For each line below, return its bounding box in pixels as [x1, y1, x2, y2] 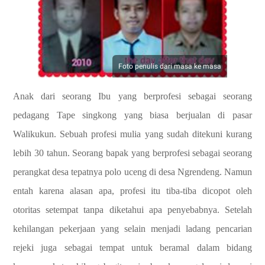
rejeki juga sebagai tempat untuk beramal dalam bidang [13, 243, 252, 253]
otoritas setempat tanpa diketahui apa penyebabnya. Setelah [13, 205, 252, 215]
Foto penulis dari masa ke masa [118, 62, 221, 70]
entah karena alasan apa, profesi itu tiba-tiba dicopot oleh [13, 186, 252, 196]
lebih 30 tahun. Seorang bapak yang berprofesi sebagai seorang [13, 148, 252, 158]
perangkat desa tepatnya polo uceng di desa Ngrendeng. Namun [13, 167, 252, 177]
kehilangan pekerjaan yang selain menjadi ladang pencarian [13, 224, 252, 234]
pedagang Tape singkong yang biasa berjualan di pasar [13, 110, 252, 120]
